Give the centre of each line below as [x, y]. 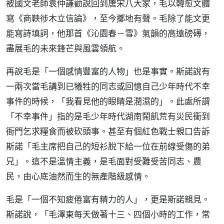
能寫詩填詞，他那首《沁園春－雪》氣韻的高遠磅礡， [108, 33]
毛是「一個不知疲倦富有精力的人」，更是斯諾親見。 [108, 199]
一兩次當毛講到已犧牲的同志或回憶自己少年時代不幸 [108, 86]
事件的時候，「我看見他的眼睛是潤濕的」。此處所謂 [108, 101]
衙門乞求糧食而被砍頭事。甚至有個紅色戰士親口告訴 [108, 131]
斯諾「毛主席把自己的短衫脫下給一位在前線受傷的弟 [108, 146]
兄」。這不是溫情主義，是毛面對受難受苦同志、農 [104, 161]
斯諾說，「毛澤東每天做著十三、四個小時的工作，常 [108, 214]
